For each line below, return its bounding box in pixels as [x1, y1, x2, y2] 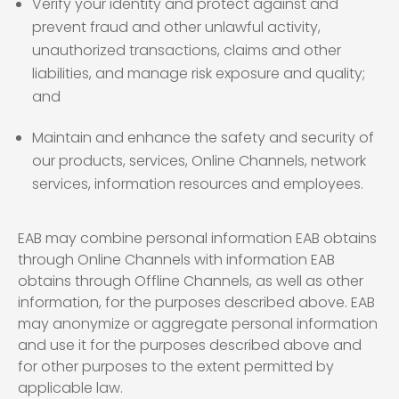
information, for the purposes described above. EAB [18, 292, 375, 313]
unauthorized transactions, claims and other [32, 40, 341, 61]
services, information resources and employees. [32, 174, 363, 194]
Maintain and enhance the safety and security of [32, 127, 374, 148]
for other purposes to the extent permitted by [18, 356, 334, 377]
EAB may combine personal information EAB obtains [18, 228, 377, 248]
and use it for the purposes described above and [18, 335, 362, 355]
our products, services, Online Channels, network [32, 151, 366, 171]
